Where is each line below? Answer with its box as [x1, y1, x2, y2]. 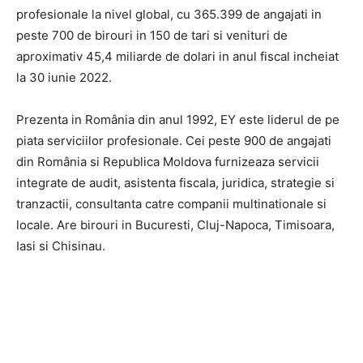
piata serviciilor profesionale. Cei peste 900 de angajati [16, 132, 331, 148]
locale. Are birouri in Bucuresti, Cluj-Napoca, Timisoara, [16, 216, 335, 233]
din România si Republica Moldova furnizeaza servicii [16, 153, 319, 169]
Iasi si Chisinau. [16, 237, 105, 254]
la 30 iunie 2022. [16, 69, 112, 85]
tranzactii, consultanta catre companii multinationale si [16, 195, 327, 211]
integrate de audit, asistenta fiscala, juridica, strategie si [16, 174, 335, 190]
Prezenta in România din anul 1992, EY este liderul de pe [16, 111, 340, 127]
